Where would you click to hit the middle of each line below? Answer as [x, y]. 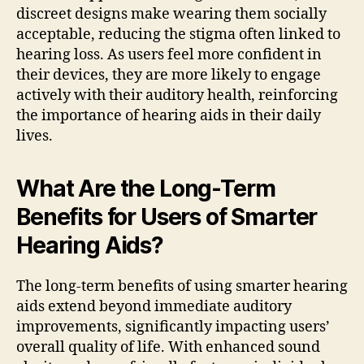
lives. [35, 136]
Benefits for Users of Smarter [167, 217]
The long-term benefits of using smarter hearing [182, 286]
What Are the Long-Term [146, 188]
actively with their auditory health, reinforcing [177, 95]
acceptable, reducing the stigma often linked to [178, 34]
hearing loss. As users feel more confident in [169, 54]
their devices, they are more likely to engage [169, 75]
